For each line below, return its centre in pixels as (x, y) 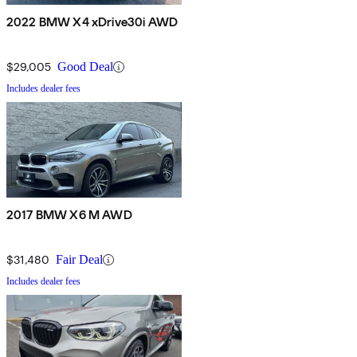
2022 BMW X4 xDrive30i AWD (92, 22)
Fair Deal (79, 260)
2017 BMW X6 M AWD (69, 215)
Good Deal (85, 67)
